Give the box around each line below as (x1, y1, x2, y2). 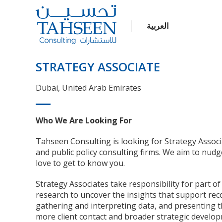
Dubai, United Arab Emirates (36, 82, 141, 93)
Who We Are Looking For (36, 115, 132, 126)
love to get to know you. (36, 158, 125, 168)
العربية (147, 22, 168, 30)
